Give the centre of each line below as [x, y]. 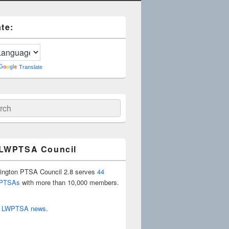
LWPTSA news [24, 208]
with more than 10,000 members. [70, 182]
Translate [31, 67]
